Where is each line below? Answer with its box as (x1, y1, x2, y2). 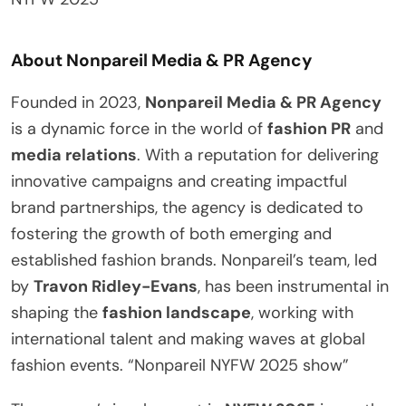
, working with (251, 301, 353, 324)
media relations (11, 143, 137, 166)
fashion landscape (102, 301, 251, 324)
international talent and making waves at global (11, 327, 365, 350)
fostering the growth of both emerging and (11, 222, 332, 245)
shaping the (11, 301, 102, 324)
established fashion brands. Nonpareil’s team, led (11, 248, 377, 271)
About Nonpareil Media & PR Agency (11, 48, 312, 72)
